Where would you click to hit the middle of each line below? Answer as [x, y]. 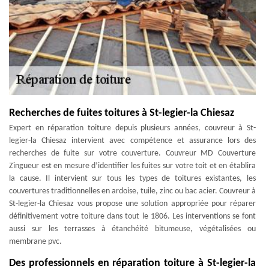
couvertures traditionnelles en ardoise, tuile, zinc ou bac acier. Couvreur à [132, 191]
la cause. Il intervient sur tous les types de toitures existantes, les [132, 179]
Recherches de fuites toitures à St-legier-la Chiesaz [122, 113]
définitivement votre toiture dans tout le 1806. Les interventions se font [132, 216]
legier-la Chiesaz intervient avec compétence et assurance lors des [132, 141]
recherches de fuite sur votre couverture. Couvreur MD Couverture [132, 153]
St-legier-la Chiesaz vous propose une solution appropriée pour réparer [132, 204]
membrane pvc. [35, 242]
